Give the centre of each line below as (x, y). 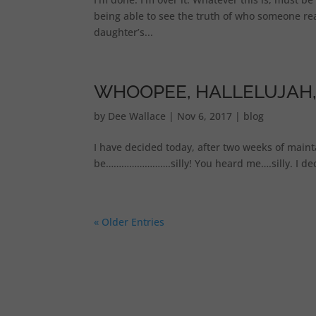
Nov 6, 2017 (204, 116)
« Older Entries (129, 222)
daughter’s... (123, 32)
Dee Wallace (136, 116)
